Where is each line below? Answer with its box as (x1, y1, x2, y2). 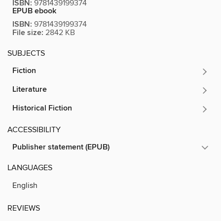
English (12, 180, 37, 190)
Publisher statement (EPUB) (12, 142, 110, 152)
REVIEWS (7, 203, 40, 213)
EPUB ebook (12, 5, 56, 16)
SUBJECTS (7, 48, 45, 58)
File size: (12, 27, 43, 38)
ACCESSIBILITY (7, 124, 61, 135)
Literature (12, 84, 47, 95)
